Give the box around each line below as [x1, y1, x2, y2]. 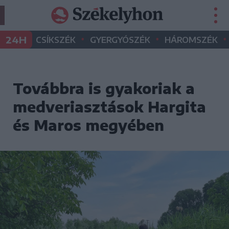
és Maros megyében [13, 116, 164, 134]
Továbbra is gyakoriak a [13, 79, 195, 97]
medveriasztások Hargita [13, 98, 206, 116]
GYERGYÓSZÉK [90, 35, 150, 45]
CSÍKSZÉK [36, 35, 76, 45]
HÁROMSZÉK [165, 35, 218, 45]
